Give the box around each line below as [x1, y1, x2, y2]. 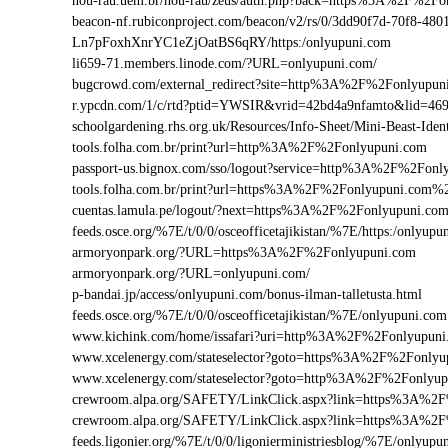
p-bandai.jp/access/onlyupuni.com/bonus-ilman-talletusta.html [72, 287, 422, 302]
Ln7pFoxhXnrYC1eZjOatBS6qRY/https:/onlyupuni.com [72, 35, 391, 50]
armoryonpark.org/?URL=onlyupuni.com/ [72, 266, 310, 281]
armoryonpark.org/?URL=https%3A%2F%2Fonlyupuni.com [72, 245, 416, 260]
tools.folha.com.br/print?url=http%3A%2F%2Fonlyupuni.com [72, 140, 427, 155]
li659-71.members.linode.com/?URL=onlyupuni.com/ [72, 56, 377, 71]
